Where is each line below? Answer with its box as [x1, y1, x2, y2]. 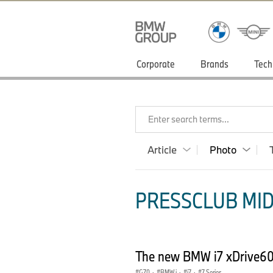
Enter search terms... [148, 113, 229, 125]
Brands [200, 57, 229, 70]
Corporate [136, 57, 175, 70]
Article [147, 143, 177, 156]
